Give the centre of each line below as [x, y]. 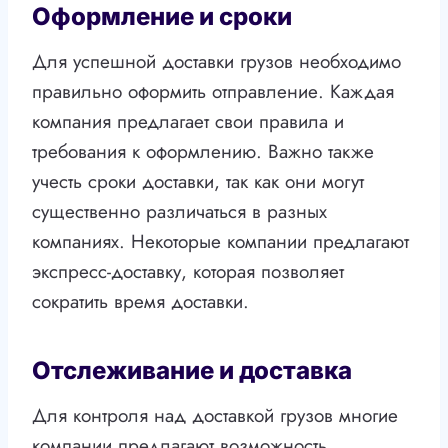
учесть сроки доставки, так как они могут [198, 182]
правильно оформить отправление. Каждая [213, 92]
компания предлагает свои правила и [188, 122]
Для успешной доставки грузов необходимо [216, 62]
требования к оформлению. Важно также [203, 152]
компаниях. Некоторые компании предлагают [220, 242]
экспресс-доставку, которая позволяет [188, 272]
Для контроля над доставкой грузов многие [215, 416]
